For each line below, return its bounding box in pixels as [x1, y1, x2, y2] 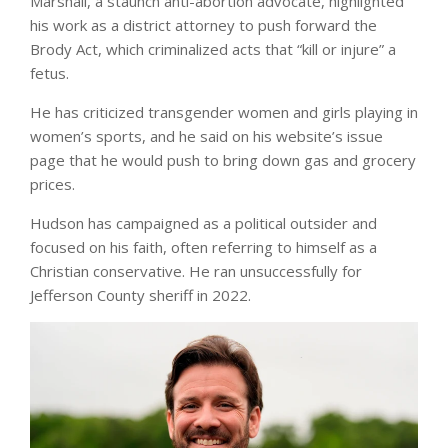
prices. [30, 173, 75, 194]
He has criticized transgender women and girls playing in [30, 101, 418, 122]
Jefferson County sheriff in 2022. [30, 284, 251, 305]
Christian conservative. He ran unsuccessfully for [30, 260, 362, 281]
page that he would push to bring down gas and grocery [30, 149, 416, 170]
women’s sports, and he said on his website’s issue [30, 125, 383, 146]
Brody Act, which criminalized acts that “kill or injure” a [30, 38, 396, 59]
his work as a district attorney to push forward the [30, 14, 377, 35]
